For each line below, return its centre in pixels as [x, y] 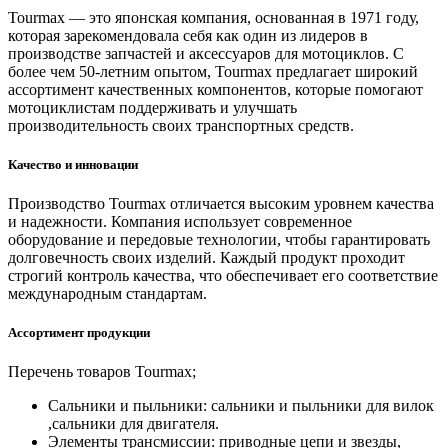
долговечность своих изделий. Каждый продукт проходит [206, 258]
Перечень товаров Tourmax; [102, 372]
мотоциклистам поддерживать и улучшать [152, 107]
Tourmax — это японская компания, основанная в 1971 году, [213, 17]
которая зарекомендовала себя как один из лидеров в [188, 35]
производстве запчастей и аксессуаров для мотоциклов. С [206, 53]
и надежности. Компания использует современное [180, 222]
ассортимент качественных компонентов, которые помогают [215, 89]
